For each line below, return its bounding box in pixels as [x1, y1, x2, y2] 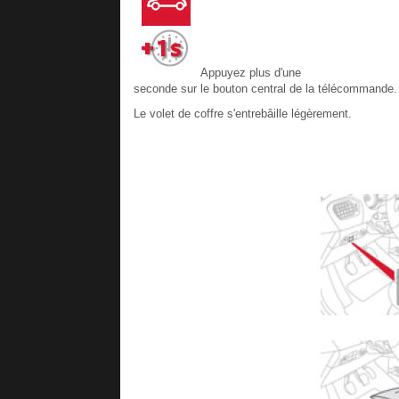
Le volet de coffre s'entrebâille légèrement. [133, 107, 352, 120]
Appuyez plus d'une [197, 66, 301, 79]
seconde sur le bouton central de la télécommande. [133, 82, 397, 95]
